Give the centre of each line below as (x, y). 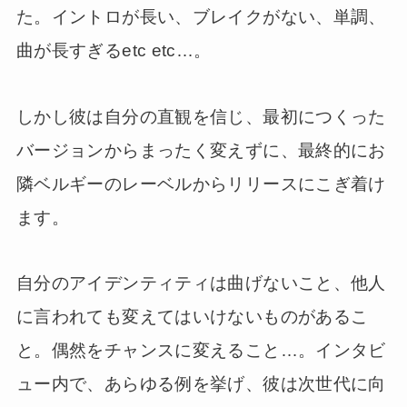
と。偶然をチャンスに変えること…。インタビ (201, 351)
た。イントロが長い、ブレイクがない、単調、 (201, 16)
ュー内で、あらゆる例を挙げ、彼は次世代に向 (201, 384)
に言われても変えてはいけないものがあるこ (192, 317)
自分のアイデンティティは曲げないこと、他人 (201, 283)
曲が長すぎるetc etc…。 (114, 50)
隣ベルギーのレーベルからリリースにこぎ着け (201, 184)
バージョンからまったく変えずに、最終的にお (201, 150)
